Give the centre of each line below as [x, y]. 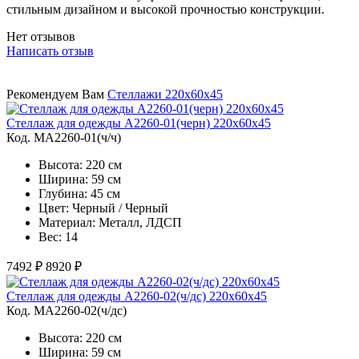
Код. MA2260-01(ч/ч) [64, 137]
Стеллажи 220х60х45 [165, 94]
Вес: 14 [58, 236]
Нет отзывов [41, 36]
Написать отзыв [50, 50]
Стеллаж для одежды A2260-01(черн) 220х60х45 [139, 123]
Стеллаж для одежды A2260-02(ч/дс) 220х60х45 [137, 296]
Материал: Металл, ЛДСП [110, 222]
